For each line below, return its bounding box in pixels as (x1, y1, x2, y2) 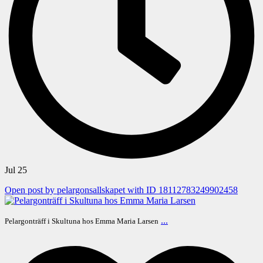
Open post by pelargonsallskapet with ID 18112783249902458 (5, 184, 238, 195)
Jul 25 (5, 164, 27, 175)
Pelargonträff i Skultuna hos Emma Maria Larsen (5, 216, 159, 225)
